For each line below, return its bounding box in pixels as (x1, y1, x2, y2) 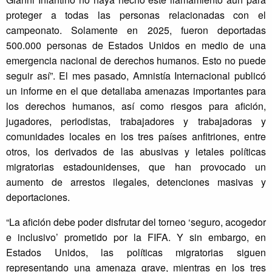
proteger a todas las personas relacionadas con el (6, 8, 266, 22)
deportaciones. (6, 190, 70, 205)
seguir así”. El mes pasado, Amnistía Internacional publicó (6, 69, 266, 83)
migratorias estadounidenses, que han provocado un (6, 160, 266, 174)
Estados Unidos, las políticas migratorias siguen (6, 245, 266, 260)
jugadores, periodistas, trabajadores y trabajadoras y (6, 114, 266, 129)
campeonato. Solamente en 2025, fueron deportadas (6, 23, 266, 38)
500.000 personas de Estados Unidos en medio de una (6, 38, 266, 53)
